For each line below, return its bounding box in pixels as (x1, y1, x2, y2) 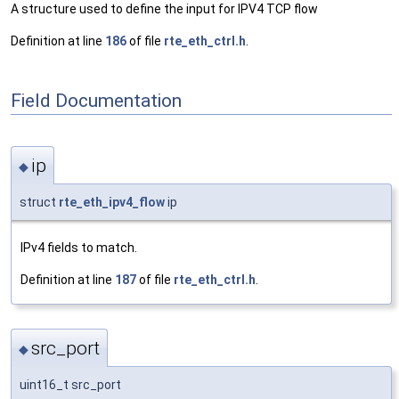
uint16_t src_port (20, 378, 121, 393)
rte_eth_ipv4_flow (59, 194, 165, 209)
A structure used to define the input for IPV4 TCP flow (11, 2, 318, 17)
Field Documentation (11, 89, 182, 111)
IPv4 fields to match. (20, 240, 137, 255)
